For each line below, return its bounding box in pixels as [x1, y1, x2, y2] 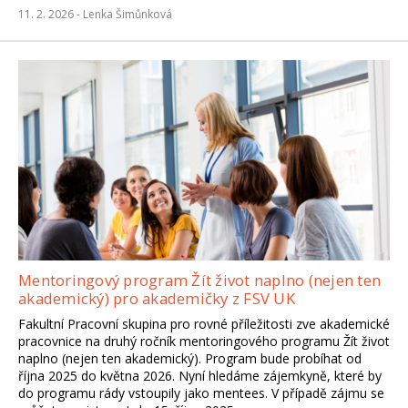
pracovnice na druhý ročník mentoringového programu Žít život [18, 332, 390, 351]
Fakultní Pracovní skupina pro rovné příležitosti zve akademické [18, 315, 390, 333]
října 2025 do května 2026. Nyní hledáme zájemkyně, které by [18, 367, 382, 385]
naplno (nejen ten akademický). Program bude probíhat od [18, 350, 362, 368]
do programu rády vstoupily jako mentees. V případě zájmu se [18, 384, 384, 403]
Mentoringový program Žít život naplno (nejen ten [18, 270, 382, 291]
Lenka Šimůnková [83, 5, 172, 22]
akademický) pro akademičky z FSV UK [18, 288, 295, 310]
